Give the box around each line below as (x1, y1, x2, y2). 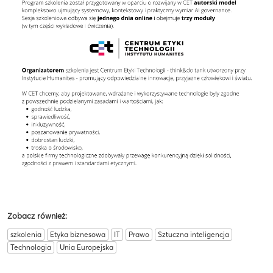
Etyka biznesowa (50, 230, 105, 239)
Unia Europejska (60, 243, 113, 252)
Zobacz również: (7, 211, 67, 221)
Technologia (10, 243, 51, 252)
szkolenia (10, 230, 41, 239)
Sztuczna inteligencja (158, 230, 229, 239)
